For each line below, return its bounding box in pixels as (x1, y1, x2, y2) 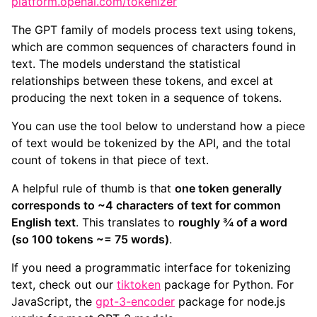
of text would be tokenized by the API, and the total (11, 136, 291, 151)
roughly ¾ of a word (178, 215, 287, 230)
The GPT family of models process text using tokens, (11, 23, 296, 38)
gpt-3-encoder (96, 294, 175, 309)
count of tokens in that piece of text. (11, 153, 209, 168)
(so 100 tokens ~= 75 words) (11, 232, 169, 247)
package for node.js (175, 294, 285, 309)
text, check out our (11, 277, 117, 292)
